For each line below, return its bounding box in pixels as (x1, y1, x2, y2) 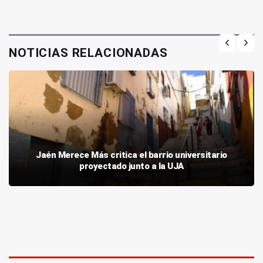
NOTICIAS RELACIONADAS (9, 45, 168, 60)
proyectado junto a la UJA (79, 160, 184, 171)
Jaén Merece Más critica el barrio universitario (36, 149, 227, 160)
